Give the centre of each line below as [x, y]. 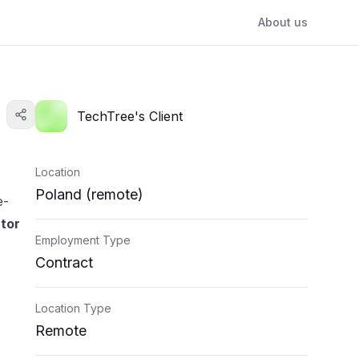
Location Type [73, 308]
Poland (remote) [89, 194]
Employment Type [83, 240]
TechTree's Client [130, 116]
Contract [64, 262]
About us [283, 22]
